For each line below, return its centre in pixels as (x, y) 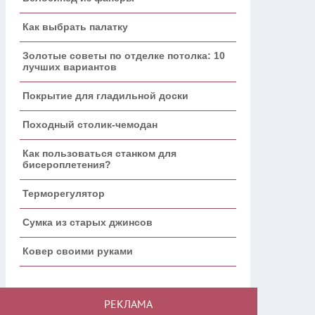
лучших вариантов (70, 66)
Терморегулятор (64, 193)
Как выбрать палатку (75, 26)
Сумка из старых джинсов (88, 222)
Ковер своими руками (78, 251)
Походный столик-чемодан (90, 124)
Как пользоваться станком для (99, 153)
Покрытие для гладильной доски (105, 95)
